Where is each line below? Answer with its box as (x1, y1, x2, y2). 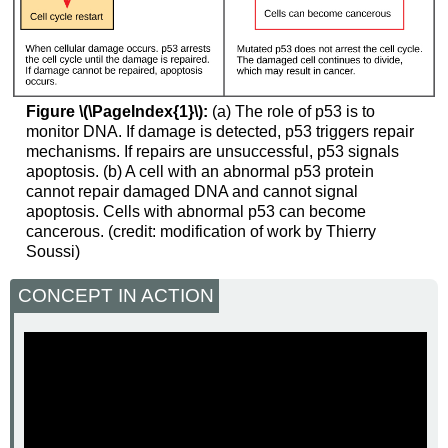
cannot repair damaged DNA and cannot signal (25, 182, 358, 200)
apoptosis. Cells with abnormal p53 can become (25, 202, 366, 220)
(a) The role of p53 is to (207, 102, 375, 120)
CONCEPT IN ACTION (18, 285, 215, 307)
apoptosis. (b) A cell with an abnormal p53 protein (25, 162, 374, 180)
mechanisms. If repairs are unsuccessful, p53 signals (25, 142, 399, 160)
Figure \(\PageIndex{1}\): (25, 102, 208, 120)
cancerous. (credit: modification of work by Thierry (25, 222, 376, 240)
